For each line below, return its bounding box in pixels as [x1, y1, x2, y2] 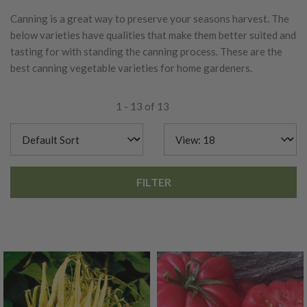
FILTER [136, 175, 171, 189]
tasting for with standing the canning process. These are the [10, 45, 282, 58]
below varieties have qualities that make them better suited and [10, 29, 296, 42]
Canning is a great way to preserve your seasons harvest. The [10, 12, 289, 25]
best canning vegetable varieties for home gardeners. [10, 62, 252, 75]
